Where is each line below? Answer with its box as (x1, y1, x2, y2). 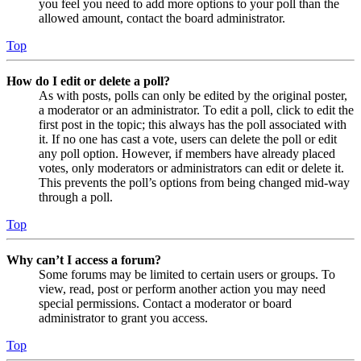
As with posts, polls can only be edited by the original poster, (39, 88, 347, 102)
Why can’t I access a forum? (6, 252, 161, 267)
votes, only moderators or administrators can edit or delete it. (39, 160, 344, 175)
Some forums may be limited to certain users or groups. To (39, 267, 335, 281)
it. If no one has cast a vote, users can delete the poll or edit (39, 131, 337, 146)
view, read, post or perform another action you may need (39, 281, 326, 296)
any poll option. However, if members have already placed (39, 146, 335, 160)
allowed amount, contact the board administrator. (39, 10, 285, 25)
